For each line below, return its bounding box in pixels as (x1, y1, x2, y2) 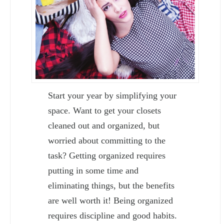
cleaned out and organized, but (48, 120, 160, 131)
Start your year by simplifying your (48, 90, 177, 101)
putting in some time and (48, 165, 139, 176)
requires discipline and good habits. (48, 210, 177, 221)
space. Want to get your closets (48, 105, 161, 116)
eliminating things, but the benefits (48, 180, 175, 191)
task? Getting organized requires (48, 150, 166, 161)
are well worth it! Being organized (48, 195, 173, 206)
